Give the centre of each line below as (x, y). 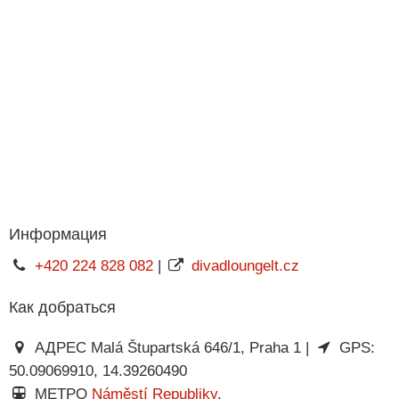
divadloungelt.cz (245, 266)
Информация (58, 235)
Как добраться (62, 308)
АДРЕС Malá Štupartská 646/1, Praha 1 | (171, 348)
